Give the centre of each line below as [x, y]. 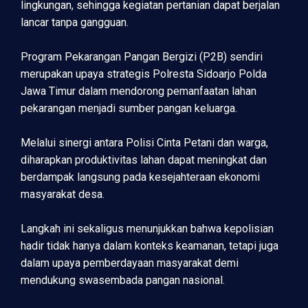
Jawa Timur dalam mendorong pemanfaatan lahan [139, 91]
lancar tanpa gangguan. [75, 22]
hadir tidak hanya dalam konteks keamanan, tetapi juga [150, 246]
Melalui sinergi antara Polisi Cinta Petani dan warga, [144, 143]
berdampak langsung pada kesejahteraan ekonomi [140, 177]
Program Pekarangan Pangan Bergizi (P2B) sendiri [142, 57]
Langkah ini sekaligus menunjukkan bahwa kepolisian [147, 229]
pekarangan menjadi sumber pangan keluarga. [129, 108]
